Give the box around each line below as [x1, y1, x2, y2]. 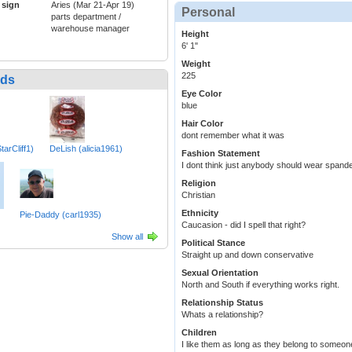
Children [181, 328, 217, 338]
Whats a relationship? [181, 310, 263, 320]
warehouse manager [51, 24, 130, 34]
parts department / [51, 12, 121, 22]
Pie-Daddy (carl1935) [20, 210, 101, 220]
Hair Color [181, 119, 223, 129]
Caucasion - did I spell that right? [181, 220, 306, 230]
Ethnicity [181, 208, 218, 218]
